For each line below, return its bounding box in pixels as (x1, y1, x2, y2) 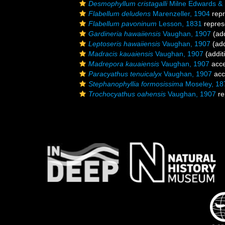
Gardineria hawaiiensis (88, 30, 161, 38)
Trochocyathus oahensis (88, 90, 166, 98)
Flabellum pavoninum (88, 20, 157, 28)
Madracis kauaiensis (88, 50, 153, 58)
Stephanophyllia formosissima (88, 80, 183, 88)
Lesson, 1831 (157, 20, 202, 28)
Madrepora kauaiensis (88, 60, 159, 68)
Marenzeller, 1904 (151, 10, 210, 18)
